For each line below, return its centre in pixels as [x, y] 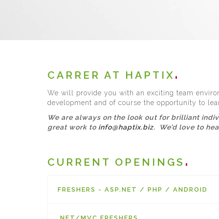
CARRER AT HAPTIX [111, 75]
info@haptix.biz [126, 127]
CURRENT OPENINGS [116, 162]
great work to [73, 127]
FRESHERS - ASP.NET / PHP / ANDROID [133, 189]
